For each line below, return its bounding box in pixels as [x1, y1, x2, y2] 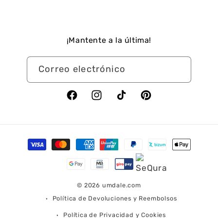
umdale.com [102, 182, 141, 189]
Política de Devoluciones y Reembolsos [52, 195, 177, 202]
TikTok [114, 96, 138, 106]
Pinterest [139, 96, 176, 106]
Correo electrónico [38, 63, 126, 74]
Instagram [90, 96, 130, 106]
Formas [19, 134, 51, 145]
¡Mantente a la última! [66, 36, 152, 45]
